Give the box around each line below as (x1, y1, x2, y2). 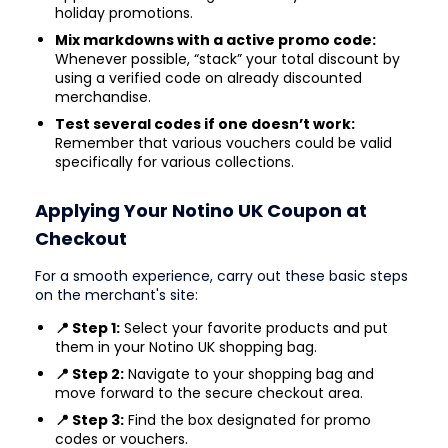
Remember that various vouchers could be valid (55, 132, 392, 153)
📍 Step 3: (55, 410, 124, 431)
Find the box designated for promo (124, 410, 371, 431)
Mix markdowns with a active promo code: (55, 29, 376, 50)
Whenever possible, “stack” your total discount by (55, 48, 400, 69)
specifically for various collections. (55, 151, 294, 172)
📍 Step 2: (55, 364, 124, 385)
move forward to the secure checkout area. (55, 383, 363, 404)
